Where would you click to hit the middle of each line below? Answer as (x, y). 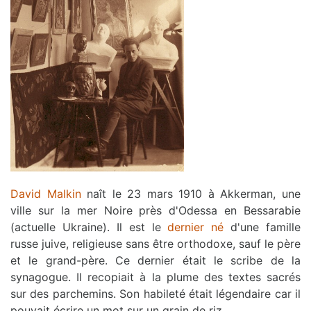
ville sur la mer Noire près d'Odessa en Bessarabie (155, 210)
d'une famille (262, 227)
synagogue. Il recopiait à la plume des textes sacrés (155, 277)
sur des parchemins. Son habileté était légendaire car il (155, 293)
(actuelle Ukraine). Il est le (89, 227)
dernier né (196, 227)
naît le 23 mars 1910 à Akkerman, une (191, 193)
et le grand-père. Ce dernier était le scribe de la (155, 260)
